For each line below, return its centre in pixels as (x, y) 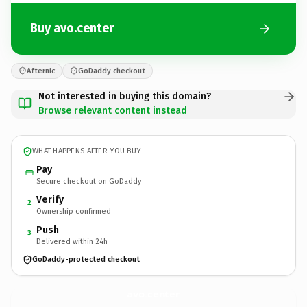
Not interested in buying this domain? (125, 96)
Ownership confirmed (74, 211)
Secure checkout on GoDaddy (89, 181)
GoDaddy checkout (112, 71)
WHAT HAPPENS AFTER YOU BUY (87, 151)
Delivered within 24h (72, 241)
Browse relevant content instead (113, 110)
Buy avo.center (72, 28)
